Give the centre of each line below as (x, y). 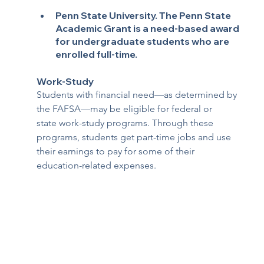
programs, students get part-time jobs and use (135, 137)
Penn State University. (108, 15)
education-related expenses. (97, 165)
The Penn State (196, 15)
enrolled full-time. (97, 54)
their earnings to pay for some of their (117, 151)
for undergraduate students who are (143, 41)
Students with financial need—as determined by (138, 94)
